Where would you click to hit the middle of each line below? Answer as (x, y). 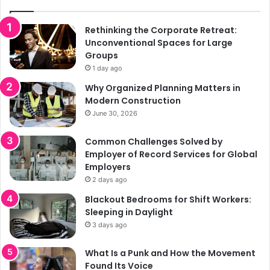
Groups (102, 55)
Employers (108, 167)
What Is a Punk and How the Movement (170, 253)
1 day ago (107, 68)
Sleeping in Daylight (129, 212)
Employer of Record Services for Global (171, 154)
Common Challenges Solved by (154, 141)
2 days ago (110, 179)
